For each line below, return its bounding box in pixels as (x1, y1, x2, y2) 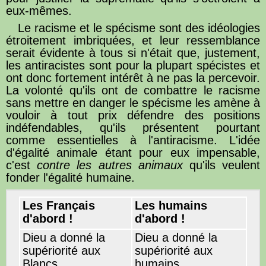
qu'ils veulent (182, 158, 261, 172)
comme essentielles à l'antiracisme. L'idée (6, 133, 260, 147)
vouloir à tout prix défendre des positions (6, 108, 260, 122)
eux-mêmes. (6, 4, 72, 17)
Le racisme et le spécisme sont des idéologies (18, 21, 260, 34)
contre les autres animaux (37, 158, 183, 172)
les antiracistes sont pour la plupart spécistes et (6, 58, 260, 72)
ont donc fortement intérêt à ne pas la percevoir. (6, 71, 260, 84)
